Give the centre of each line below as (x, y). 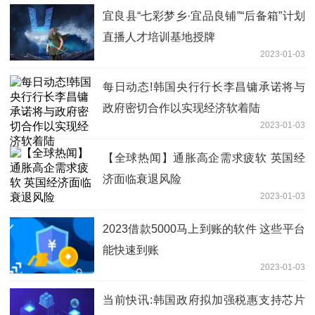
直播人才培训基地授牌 (159, 37)
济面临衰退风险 (142, 179)
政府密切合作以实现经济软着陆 (181, 108)
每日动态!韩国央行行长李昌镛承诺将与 (204, 87)
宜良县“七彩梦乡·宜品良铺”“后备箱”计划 (204, 16)
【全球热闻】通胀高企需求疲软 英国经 (204, 158)
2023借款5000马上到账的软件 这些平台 (204, 229)
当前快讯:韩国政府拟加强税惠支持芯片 (204, 300)
